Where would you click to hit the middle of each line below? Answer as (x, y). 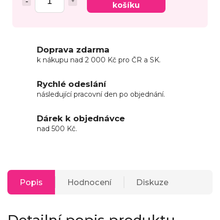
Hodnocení (89, 182)
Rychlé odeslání (71, 84)
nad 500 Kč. (57, 129)
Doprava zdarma (73, 50)
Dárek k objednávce (81, 119)
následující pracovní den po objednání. (101, 95)
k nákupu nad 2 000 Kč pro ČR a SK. (99, 60)
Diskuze (152, 182)
